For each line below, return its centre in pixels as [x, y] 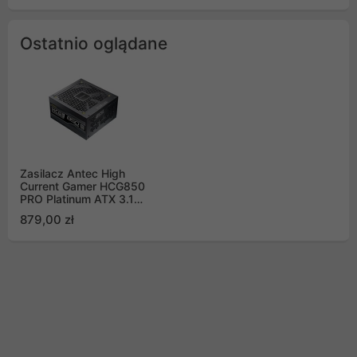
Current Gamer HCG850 [82, 186]
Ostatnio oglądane [94, 44]
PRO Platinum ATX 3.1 [77, 199]
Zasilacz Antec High [73, 174]
